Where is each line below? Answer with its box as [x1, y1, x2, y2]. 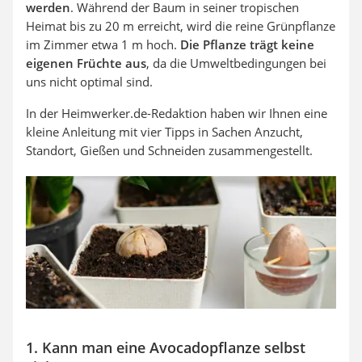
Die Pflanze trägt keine [180, 36, 314, 53]
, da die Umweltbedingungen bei [146, 55, 326, 71]
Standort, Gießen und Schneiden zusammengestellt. [26, 142, 313, 158]
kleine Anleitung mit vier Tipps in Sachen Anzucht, [26, 124, 303, 140]
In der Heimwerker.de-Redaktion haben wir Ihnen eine [26, 105, 327, 121]
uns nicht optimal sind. [26, 74, 153, 90]
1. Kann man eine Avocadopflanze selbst [26, 338, 305, 358]
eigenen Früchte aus [26, 55, 146, 71]
